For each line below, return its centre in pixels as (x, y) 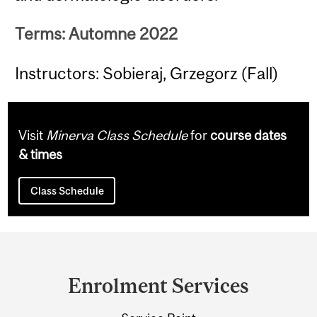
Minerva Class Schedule (117, 136)
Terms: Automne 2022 (97, 34)
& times (41, 155)
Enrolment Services (158, 286)
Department (75, 248)
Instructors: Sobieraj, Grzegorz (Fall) (147, 73)
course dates (249, 136)
